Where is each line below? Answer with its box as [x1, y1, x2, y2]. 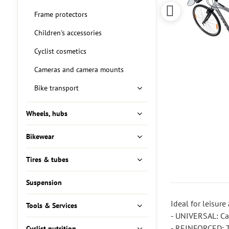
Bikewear [26, 132, 54, 141]
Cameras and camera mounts [34, 65, 124, 74]
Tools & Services [26, 201, 77, 210]
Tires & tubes [26, 155, 68, 164]
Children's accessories [34, 28, 102, 37]
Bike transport [34, 83, 79, 93]
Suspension [26, 178, 62, 187]
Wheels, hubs [26, 109, 67, 118]
